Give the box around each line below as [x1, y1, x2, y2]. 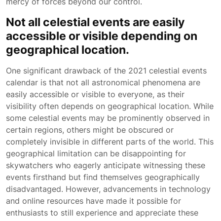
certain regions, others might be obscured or [6, 125, 174, 135]
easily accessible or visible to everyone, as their [6, 89, 184, 99]
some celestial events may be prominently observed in [6, 113, 210, 123]
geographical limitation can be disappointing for [6, 148, 186, 158]
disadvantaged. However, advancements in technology [6, 184, 211, 194]
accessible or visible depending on [6, 29, 197, 43]
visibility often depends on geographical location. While [6, 101, 214, 111]
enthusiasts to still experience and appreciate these [6, 208, 198, 218]
